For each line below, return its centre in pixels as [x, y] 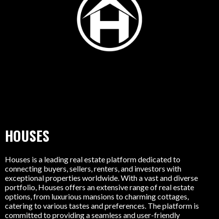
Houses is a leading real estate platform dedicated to [93, 159]
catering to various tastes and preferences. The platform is [102, 206]
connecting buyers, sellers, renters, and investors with [93, 169]
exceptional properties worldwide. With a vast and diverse [101, 178]
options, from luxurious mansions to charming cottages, [97, 197]
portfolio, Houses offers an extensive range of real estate [99, 187]
